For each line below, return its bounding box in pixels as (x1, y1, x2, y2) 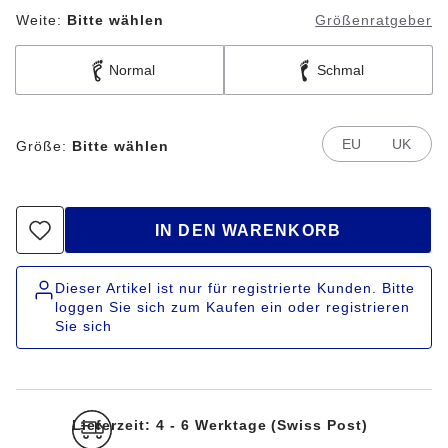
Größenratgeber (315, 12, 432, 28)
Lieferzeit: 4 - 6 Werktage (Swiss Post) (72, 417, 369, 433)
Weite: (16, 12, 62, 28)
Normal (109, 62, 155, 78)
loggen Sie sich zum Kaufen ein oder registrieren (55, 299, 411, 315)
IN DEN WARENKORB (155, 221, 341, 239)
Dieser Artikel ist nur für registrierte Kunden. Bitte (55, 280, 415, 296)
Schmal (316, 62, 364, 78)
